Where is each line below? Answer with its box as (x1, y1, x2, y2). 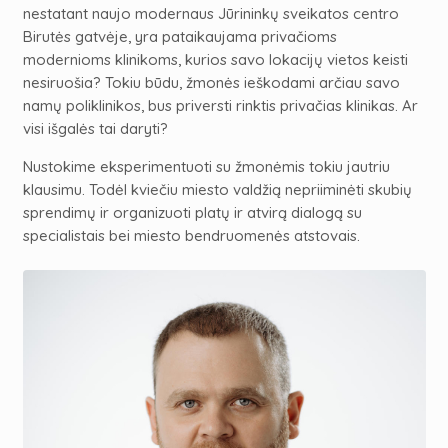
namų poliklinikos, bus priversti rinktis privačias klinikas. (22, 96, 398, 116)
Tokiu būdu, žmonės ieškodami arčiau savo (100, 73, 400, 93)
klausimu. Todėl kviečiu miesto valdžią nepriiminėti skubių (22, 180, 412, 200)
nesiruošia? (22, 73, 101, 93)
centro (352, 4, 399, 24)
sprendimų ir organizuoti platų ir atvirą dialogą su (22, 203, 362, 223)
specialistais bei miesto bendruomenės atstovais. (22, 226, 360, 246)
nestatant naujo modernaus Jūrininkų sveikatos (22, 4, 353, 24)
